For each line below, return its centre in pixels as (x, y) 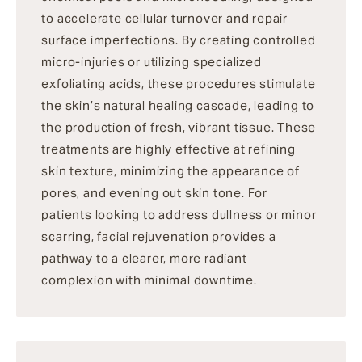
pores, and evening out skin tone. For (155, 193)
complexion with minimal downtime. (149, 280)
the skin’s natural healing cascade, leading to (178, 106)
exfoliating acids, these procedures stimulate (179, 84)
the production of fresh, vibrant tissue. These (179, 128)
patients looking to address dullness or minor (179, 215)
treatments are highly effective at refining (168, 149)
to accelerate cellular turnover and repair (165, 19)
